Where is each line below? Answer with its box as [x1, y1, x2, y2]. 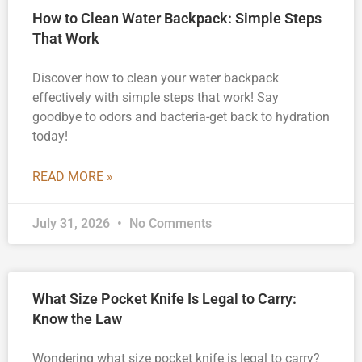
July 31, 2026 [32, 215, 113, 231]
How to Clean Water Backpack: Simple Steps [32, 9, 322, 27]
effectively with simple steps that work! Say [32, 89, 279, 105]
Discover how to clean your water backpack [32, 69, 279, 86]
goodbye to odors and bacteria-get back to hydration [32, 108, 330, 124]
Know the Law [32, 309, 122, 327]
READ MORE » [32, 168, 113, 184]
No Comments [126, 215, 212, 231]
